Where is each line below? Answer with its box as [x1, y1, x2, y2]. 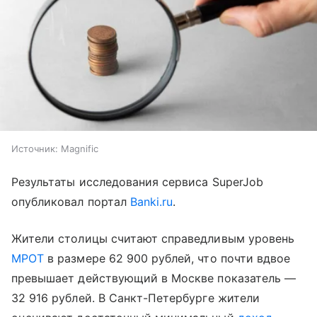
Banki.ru [129, 194, 173, 209]
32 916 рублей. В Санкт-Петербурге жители [11, 290, 260, 305]
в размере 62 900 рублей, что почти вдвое [44, 250, 291, 265]
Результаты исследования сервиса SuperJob [11, 174, 263, 189]
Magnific [61, 142, 98, 154]
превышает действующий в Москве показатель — [11, 270, 296, 285]
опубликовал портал [11, 194, 130, 209]
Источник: [11, 142, 58, 154]
